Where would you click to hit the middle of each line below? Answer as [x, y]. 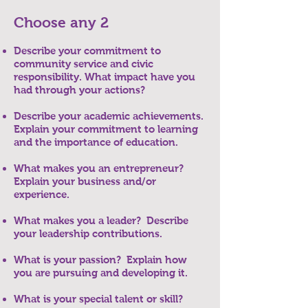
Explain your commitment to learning [106, 129]
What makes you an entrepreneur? [99, 168]
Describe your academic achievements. [110, 116]
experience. [42, 194]
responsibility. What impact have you [104, 77]
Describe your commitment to [87, 51]
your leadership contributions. [88, 233]
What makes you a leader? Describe [101, 220]
